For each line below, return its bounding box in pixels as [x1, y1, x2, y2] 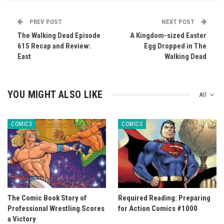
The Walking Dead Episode [17, 31, 100, 40]
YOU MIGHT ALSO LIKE [7, 88, 103, 100]
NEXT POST [161, 18, 196, 25]
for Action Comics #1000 [118, 203, 197, 213]
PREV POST [28, 18, 62, 25]
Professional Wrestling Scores [7, 203, 104, 213]
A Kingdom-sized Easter [130, 31, 206, 40]
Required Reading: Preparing [118, 193, 210, 202]
